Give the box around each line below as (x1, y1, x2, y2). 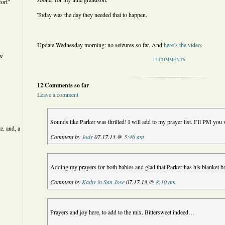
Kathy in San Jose (82, 178, 125, 186)
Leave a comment (37, 90, 78, 98)
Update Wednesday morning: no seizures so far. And (37, 41, 162, 49)
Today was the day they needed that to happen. (37, 11, 147, 19)
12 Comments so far (37, 81, 89, 89)
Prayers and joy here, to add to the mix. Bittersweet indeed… (50, 208, 195, 216)
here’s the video (162, 41, 201, 49)
